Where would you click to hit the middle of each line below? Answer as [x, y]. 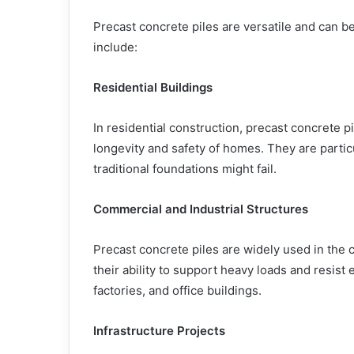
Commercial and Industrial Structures [201, 209]
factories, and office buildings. [177, 290]
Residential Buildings [153, 87]
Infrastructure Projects [159, 330]
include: [115, 47]
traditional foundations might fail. [185, 168]
